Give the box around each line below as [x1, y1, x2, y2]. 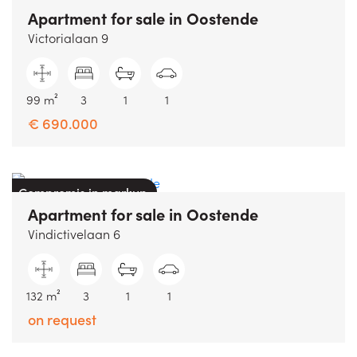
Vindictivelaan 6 [28, 225, 120, 243]
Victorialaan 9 [28, 28, 108, 46]
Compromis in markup [18, 182, 147, 201]
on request [28, 309, 96, 330]
